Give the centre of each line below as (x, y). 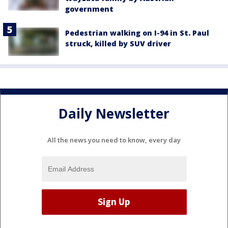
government (89, 9)
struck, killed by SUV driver (118, 43)
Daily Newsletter (114, 114)
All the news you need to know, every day (114, 140)
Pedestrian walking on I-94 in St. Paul (137, 33)
